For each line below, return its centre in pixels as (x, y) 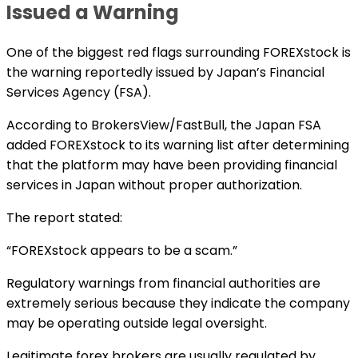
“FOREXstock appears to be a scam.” (122, 250)
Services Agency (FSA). (79, 92)
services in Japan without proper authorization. (154, 185)
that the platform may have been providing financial (172, 165)
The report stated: (64, 217)
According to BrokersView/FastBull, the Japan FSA (164, 125)
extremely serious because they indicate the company (178, 303)
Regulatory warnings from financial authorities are (163, 283)
